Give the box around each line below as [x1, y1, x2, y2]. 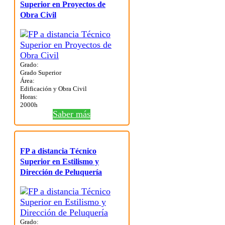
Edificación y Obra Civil [20, 85, 87, 93]
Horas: [20, 93, 38, 101]
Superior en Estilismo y [20, 157, 99, 166]
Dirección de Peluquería [20, 168, 102, 177]
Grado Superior [20, 69, 61, 77]
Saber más [53, 109, 91, 120]
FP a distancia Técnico [20, 147, 96, 156]
